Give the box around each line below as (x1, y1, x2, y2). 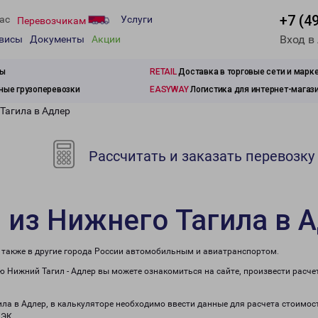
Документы (30, 33, 84, 45)
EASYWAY (150, 84, 189, 94)
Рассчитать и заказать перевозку (85, 148, 315, 165)
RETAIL (150, 67, 177, 77)
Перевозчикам (17, 14, 88, 26)
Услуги (121, 13, 153, 26)
